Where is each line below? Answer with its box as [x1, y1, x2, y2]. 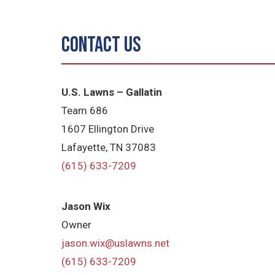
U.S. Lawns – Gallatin [61, 86, 163, 99]
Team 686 [61, 104, 109, 117]
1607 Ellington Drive [61, 123, 155, 136]
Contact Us [61, 32, 142, 59]
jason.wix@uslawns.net [61, 236, 170, 249]
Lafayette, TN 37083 [61, 141, 157, 154]
